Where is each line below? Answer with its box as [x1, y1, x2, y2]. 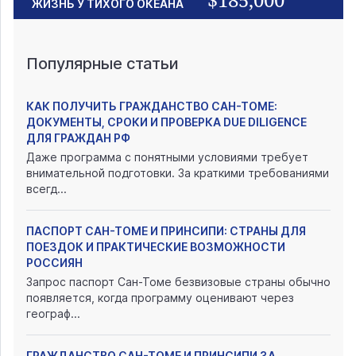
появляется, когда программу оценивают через [26, 291, 294, 305]
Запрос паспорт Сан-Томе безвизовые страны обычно [26, 275, 331, 289]
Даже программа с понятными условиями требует [26, 150, 308, 164]
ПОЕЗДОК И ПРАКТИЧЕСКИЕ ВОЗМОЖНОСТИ [26, 240, 285, 254]
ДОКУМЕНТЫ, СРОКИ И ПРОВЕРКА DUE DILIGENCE [26, 115, 307, 130]
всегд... [26, 182, 67, 196]
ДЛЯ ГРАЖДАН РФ [26, 131, 130, 145]
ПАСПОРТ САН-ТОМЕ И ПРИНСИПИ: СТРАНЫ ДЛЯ [26, 224, 306, 238]
